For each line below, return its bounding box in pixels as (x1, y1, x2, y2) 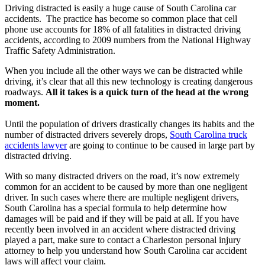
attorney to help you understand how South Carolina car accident (5, 245, 247, 256)
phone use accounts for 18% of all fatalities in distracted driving (5, 24, 241, 34)
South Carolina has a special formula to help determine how (5, 202, 227, 213)
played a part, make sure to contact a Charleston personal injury (5, 234, 241, 245)
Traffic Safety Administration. (5, 45, 115, 56)
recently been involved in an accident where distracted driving (5, 224, 235, 234)
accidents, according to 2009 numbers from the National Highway (5, 34, 251, 45)
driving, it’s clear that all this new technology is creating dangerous (5, 76, 253, 86)
